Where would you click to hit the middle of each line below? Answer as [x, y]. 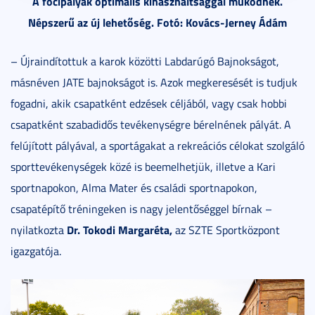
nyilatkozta [39, 230]
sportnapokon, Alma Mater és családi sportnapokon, [134, 188]
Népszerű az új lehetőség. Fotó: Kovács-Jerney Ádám [157, 22]
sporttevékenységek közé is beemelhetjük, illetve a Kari [143, 167]
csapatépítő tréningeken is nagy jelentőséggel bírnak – [141, 209]
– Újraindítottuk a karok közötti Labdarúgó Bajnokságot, [145, 62]
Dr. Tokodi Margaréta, [120, 230]
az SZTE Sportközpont [226, 230]
